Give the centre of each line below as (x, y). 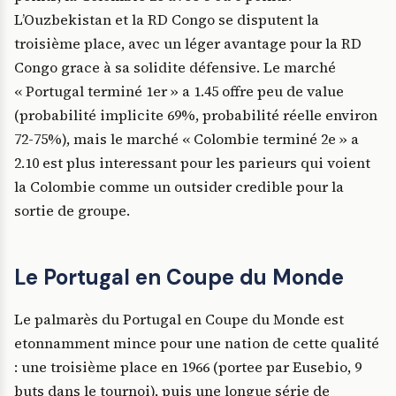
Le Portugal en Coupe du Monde (179, 278)
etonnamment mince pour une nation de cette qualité (197, 343)
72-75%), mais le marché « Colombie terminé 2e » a (187, 139)
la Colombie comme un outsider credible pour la (179, 187)
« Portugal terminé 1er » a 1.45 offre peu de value (179, 91)
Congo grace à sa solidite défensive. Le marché (175, 68)
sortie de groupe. (72, 211)
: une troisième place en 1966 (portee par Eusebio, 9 (188, 367)
